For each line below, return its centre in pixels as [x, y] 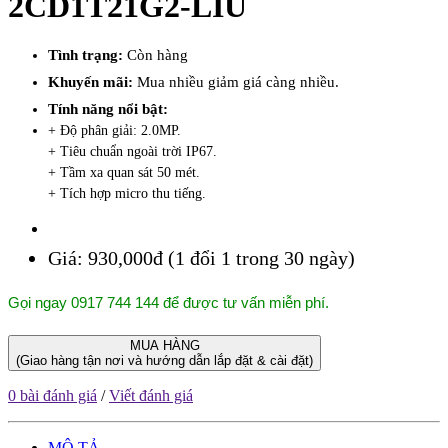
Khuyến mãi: [92, 81]
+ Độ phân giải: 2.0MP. [114, 130]
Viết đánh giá [151, 395]
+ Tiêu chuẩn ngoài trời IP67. [132, 151]
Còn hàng [157, 54]
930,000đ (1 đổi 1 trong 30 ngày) [221, 257]
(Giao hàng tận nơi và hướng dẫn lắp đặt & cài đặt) [164, 360]
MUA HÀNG [164, 345]
